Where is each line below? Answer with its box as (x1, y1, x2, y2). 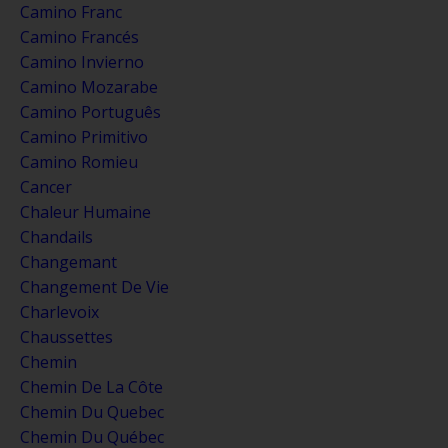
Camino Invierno (20, 50, 144, 73)
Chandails (20, 225, 93, 248)
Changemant (20, 250, 117, 273)
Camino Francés (20, 25, 139, 48)
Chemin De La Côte (20, 375, 163, 398)
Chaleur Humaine (20, 200, 151, 223)
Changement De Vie (20, 275, 169, 298)
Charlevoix (20, 300, 99, 323)
